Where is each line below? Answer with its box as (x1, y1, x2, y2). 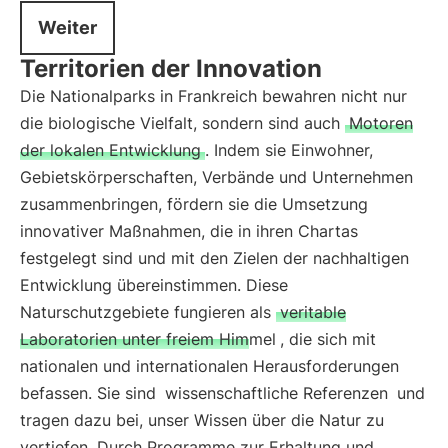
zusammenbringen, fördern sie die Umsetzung (20, 194, 368, 214)
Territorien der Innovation (20, 54, 322, 83)
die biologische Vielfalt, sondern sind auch (20, 113, 345, 133)
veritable (280, 302, 346, 322)
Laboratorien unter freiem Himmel (20, 329, 276, 349)
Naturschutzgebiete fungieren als (20, 302, 276, 322)
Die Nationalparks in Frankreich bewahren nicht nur (20, 86, 407, 106)
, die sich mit (280, 329, 376, 349)
